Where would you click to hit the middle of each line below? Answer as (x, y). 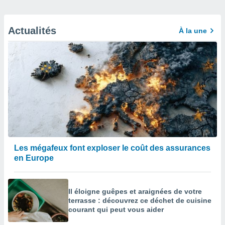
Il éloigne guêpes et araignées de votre (135, 191)
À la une (193, 31)
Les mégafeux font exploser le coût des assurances (112, 148)
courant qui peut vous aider (116, 209)
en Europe (34, 158)
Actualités (32, 31)
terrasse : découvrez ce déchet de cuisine (140, 200)
